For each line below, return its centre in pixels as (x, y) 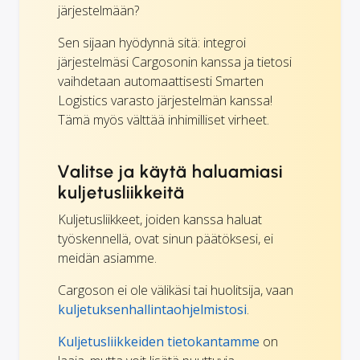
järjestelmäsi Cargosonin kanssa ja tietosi (175, 61)
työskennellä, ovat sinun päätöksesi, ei (166, 238)
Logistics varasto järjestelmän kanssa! (165, 100)
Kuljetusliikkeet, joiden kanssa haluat (160, 219)
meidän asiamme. (107, 258)
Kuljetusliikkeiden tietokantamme (159, 341)
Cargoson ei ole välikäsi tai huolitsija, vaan (176, 290)
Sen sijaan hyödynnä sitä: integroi (152, 42)
